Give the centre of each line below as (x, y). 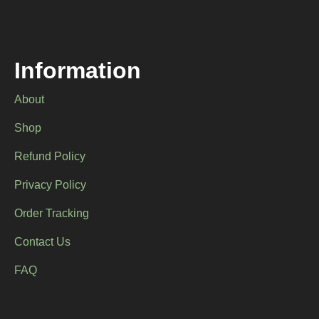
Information (78, 74)
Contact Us (42, 244)
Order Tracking (52, 215)
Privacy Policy (50, 187)
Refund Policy (50, 158)
